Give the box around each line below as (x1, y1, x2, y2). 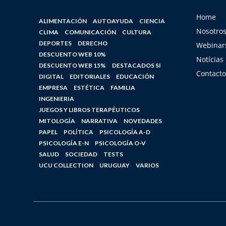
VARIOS (135, 161, 159, 169)
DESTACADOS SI (111, 61, 161, 69)
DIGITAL (38, 72, 64, 80)
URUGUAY (99, 161, 130, 169)
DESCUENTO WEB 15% (38, 61, 106, 69)
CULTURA (122, 28, 151, 36)
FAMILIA (110, 83, 135, 91)
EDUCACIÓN (116, 72, 154, 80)
